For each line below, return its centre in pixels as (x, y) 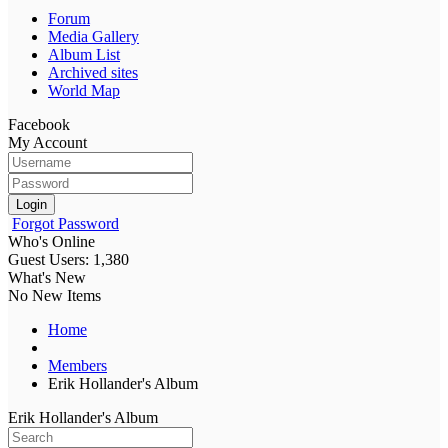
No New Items (54, 295)
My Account (47, 142)
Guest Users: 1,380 (68, 259)
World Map (84, 90)
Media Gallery (93, 36)
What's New (47, 277)
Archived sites (93, 72)
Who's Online (51, 241)
